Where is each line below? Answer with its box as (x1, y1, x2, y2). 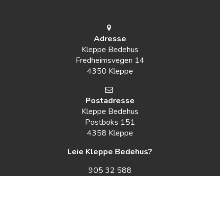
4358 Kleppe (86, 128, 133, 139)
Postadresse (85, 95, 135, 107)
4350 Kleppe (86, 66, 133, 77)
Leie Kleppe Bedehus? (67, 146, 153, 158)
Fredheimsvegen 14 (75, 55, 144, 66)
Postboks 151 (84, 117, 135, 128)
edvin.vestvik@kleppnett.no (62, 176, 157, 187)
